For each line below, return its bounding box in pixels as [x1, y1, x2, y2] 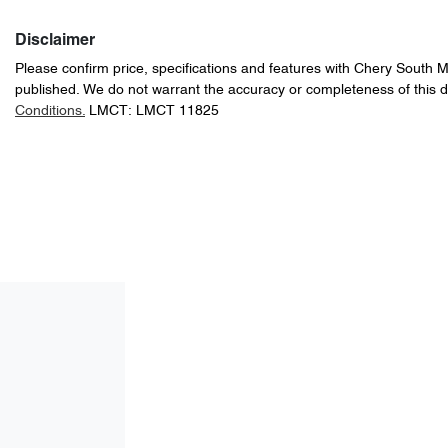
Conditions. [15, 105, 85, 119]
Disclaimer [15, 34, 95, 49]
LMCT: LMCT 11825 [89, 105, 219, 119]
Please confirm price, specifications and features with [15, 63, 354, 77]
